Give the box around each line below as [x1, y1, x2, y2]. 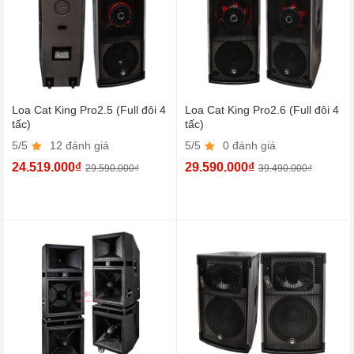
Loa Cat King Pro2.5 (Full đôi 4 [12, 104, 166, 117]
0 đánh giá [219, 139, 276, 153]
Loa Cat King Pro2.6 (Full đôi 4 [184, 104, 339, 117]
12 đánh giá [47, 139, 109, 153]
